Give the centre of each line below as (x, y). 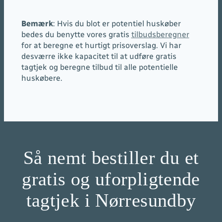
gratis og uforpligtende (111, 179)
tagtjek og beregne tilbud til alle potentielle (99, 67)
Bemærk (37, 23)
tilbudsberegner (160, 34)
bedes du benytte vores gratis (76, 34)
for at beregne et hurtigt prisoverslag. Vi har (101, 45)
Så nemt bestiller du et (111, 158)
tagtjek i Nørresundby (111, 200)
